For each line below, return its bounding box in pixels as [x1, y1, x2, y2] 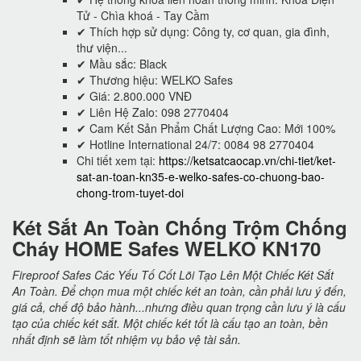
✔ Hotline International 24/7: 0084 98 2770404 [77, 135, 314, 152]
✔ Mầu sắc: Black [77, 55, 167, 72]
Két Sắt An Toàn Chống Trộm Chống [12, 213, 347, 241]
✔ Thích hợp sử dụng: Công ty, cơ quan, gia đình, [77, 23, 330, 39]
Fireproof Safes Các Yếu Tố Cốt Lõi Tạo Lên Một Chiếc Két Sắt [12, 266, 334, 283]
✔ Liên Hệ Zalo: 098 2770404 [77, 103, 229, 120]
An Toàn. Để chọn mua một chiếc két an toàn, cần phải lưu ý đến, [12, 282, 346, 299]
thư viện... [77, 39, 127, 56]
